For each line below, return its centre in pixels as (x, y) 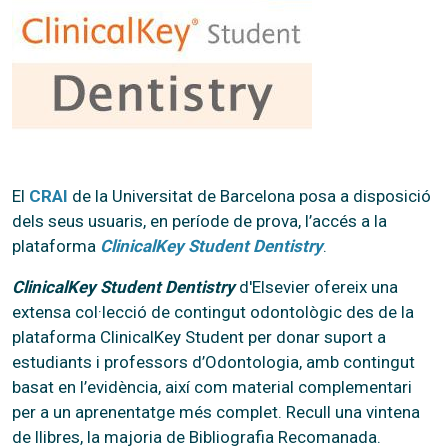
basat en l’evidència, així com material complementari (212, 386)
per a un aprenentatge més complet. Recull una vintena (216, 411)
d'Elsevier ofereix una (316, 286)
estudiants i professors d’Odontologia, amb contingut (213, 361)
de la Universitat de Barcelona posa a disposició (249, 195)
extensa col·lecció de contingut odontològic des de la (213, 311)
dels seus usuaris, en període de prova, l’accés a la (199, 220)
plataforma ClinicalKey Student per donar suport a (199, 336)
